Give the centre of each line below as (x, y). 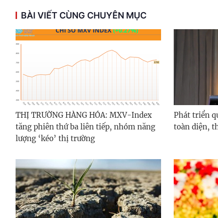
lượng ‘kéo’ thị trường (55, 138)
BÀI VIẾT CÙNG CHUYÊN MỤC (84, 15)
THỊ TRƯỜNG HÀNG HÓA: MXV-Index (84, 115)
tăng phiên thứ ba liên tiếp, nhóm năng (85, 127)
